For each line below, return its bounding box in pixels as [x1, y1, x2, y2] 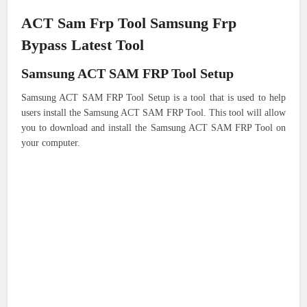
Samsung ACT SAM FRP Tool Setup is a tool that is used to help [21, 93, 286, 103]
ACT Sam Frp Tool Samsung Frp [21, 14, 237, 32]
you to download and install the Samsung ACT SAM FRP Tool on [21, 123, 286, 134]
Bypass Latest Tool [21, 36, 145, 54]
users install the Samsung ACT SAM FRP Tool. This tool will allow [21, 108, 286, 119]
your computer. [21, 138, 81, 149]
